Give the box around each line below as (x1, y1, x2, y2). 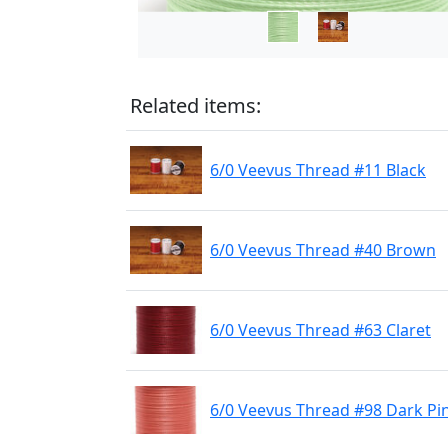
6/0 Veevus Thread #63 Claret (210, 319, 431, 341)
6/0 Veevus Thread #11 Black (210, 159, 426, 181)
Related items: (130, 92, 261, 119)
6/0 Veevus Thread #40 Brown (210, 239, 436, 261)
